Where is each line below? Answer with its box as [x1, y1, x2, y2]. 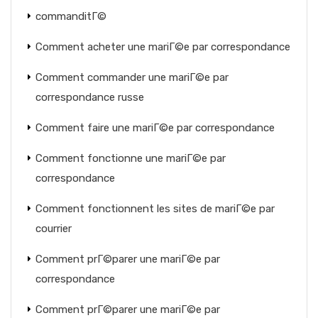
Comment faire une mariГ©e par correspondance [35, 121, 275, 134]
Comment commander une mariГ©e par [35, 71, 229, 84]
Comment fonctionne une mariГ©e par [35, 152, 226, 165]
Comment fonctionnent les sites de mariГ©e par [35, 202, 275, 215]
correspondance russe [35, 91, 144, 104]
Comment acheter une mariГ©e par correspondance [35, 40, 290, 53]
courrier [35, 222, 72, 235]
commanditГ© [35, 10, 106, 23]
